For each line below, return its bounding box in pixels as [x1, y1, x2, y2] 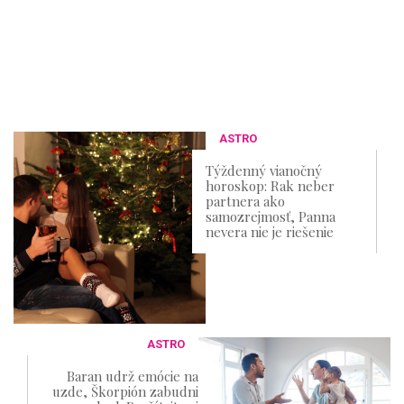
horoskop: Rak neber [206, 177, 335, 195]
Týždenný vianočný [206, 161, 323, 179]
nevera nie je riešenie [206, 223, 335, 241]
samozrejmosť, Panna [206, 207, 336, 225]
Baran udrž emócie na [66, 367, 198, 386]
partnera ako [206, 192, 286, 210]
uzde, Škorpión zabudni [51, 382, 198, 401]
